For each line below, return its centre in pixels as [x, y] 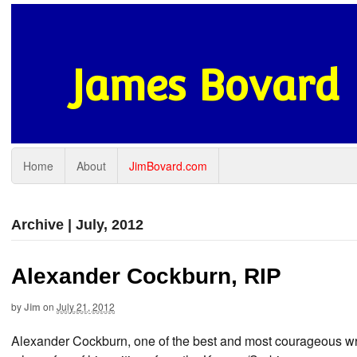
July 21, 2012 [86, 306]
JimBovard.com [168, 166]
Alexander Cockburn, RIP [146, 276]
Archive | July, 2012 [77, 225]
